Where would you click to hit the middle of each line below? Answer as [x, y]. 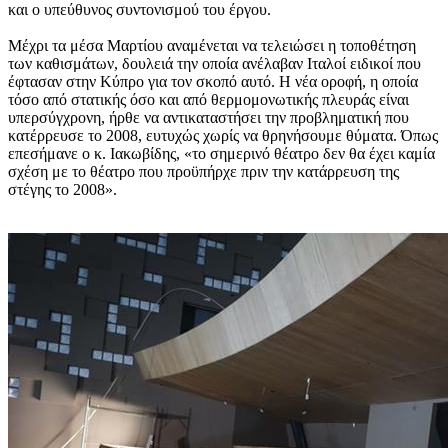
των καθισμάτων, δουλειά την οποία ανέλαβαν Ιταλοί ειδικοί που [214, 63]
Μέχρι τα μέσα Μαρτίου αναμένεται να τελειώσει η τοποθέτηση [212, 45]
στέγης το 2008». [62, 189]
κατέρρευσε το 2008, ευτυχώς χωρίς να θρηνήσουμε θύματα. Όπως [223, 135]
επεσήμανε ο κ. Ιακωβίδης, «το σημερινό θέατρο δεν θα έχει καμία [221, 153]
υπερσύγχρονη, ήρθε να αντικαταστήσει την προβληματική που [208, 117]
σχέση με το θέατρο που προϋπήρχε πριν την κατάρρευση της [203, 171]
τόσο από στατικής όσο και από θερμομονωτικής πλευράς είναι [208, 99]
